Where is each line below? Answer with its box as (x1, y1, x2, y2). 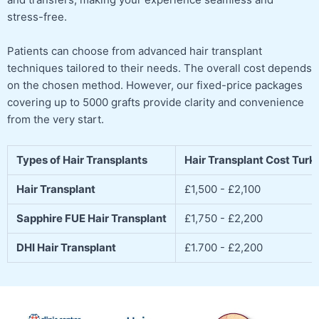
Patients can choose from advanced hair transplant (7, 44, 262, 58)
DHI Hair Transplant (16, 241, 116, 255)
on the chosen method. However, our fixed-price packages (7, 78, 303, 93)
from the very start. (7, 113, 104, 127)
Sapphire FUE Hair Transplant (16, 211, 167, 226)
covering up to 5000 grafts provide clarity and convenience (7, 95, 304, 110)
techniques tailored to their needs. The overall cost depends (7, 61, 312, 75)
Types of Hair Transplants (16, 153, 147, 167)
